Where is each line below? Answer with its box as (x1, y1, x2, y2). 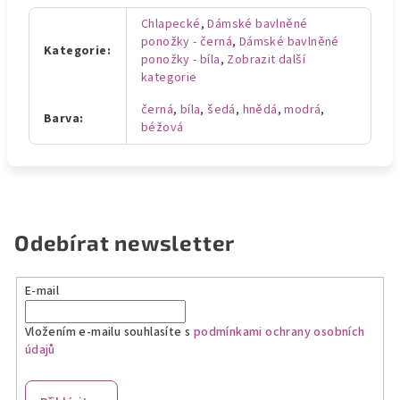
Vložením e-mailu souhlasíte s (24, 322, 194, 341)
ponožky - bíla (141, 51, 221, 69)
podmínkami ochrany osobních (193, 322, 365, 341)
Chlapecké (141, 15, 201, 33)
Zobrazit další (227, 51, 306, 69)
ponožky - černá (141, 33, 233, 51)
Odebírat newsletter (14, 229, 236, 255)
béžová (141, 119, 184, 137)
